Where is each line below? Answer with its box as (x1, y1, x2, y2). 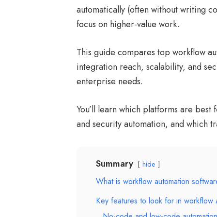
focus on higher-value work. (77, 18, 180, 31)
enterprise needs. (77, 75, 143, 88)
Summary (96, 157, 133, 170)
